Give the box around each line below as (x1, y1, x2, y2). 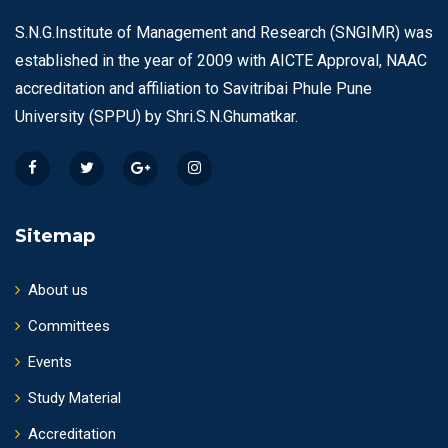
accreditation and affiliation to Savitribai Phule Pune (15, 78, 372, 98)
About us (28, 280, 88, 299)
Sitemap (15, 224, 95, 247)
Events (28, 352, 72, 371)
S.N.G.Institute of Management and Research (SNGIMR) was (15, 22, 433, 42)
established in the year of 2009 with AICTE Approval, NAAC (15, 50, 427, 70)
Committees (28, 316, 110, 335)
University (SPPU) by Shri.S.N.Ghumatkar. (15, 106, 298, 126)
